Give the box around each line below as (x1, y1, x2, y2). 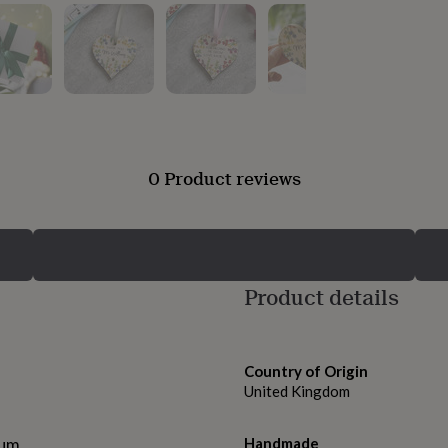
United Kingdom (244, 382, 350, 401)
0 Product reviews (147, 165, 301, 192)
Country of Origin (244, 362, 368, 381)
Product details (244, 281, 399, 313)
